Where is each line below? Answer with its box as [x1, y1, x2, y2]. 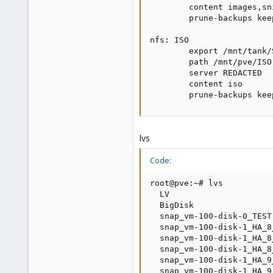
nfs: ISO [150, 35, 189, 44]
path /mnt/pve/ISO [150, 57, 272, 66]
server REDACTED [150, 68, 262, 77]
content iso [150, 79, 243, 88]
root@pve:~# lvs [150, 179, 223, 188]
